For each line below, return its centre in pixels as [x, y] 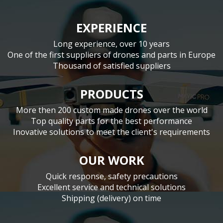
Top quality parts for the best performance [111, 121]
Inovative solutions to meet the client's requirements [111, 132]
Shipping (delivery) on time [111, 198]
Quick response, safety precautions [111, 176]
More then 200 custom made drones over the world [111, 110]
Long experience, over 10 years [111, 44]
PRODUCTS [111, 94]
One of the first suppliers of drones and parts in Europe [111, 55]
